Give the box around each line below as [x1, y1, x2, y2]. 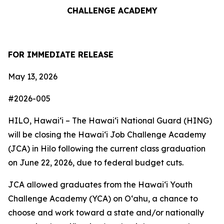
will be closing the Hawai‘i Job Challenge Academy [8, 129, 206, 139]
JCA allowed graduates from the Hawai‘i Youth [8, 179, 192, 189]
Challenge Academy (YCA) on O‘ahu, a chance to [8, 193, 198, 203]
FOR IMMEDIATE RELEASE [8, 49, 113, 59]
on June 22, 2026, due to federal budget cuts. [8, 157, 183, 167]
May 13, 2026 [8, 71, 57, 81]
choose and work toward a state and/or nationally [8, 207, 204, 217]
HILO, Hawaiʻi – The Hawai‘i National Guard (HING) [8, 115, 212, 125]
